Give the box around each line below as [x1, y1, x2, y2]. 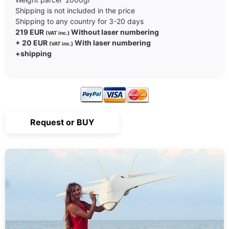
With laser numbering [73, 38, 151, 47]
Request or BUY [30, 117, 95, 127]
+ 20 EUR [15, 38, 49, 47]
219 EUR [15, 28, 45, 36]
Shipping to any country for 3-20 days [15, 17, 146, 26]
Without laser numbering [70, 28, 159, 36]
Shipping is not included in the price [15, 6, 135, 15]
